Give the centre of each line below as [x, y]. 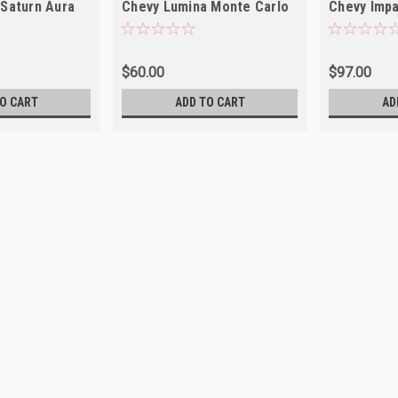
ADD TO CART [210, 102]
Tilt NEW [356, 23]
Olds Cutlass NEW [177, 23]
